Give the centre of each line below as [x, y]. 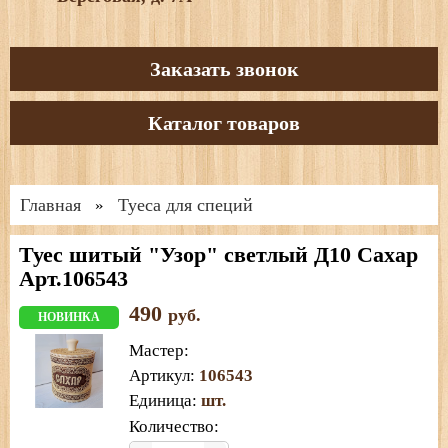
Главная [50, 204]
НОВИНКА [69, 316]
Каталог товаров [224, 122]
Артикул [159, 375]
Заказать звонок [224, 68]
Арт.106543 [73, 278]
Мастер [156, 350]
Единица [160, 400]
